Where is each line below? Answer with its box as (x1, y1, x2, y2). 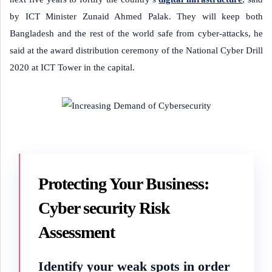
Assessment (38, 223, 115, 242)
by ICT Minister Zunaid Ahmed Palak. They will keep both (10, 12, 263, 21)
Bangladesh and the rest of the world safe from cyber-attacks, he (10, 29, 263, 38)
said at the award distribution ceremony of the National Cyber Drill (10, 46, 263, 55)
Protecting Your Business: (38, 174, 209, 193)
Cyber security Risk (38, 199, 170, 217)
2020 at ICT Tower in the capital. (10, 63, 135, 72)
